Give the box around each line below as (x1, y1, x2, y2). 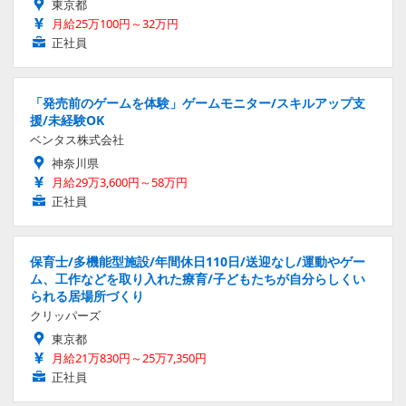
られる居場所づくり (30, 286, 144, 304)
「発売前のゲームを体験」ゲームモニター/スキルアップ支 (30, 93, 365, 111)
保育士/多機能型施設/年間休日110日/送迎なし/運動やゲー (30, 252, 365, 270)
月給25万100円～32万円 (52, 14, 179, 32)
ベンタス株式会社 (30, 130, 124, 148)
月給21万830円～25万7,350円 (52, 349, 207, 366)
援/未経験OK (30, 111, 104, 129)
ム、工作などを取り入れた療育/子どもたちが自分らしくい (30, 269, 365, 287)
